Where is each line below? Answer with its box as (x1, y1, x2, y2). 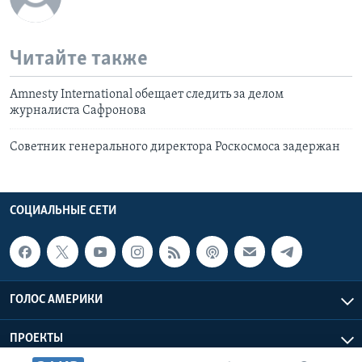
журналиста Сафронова (10, 104, 146, 118)
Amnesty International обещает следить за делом (10, 88, 284, 102)
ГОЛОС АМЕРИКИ (10, 293, 103, 306)
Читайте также (10, 48, 148, 70)
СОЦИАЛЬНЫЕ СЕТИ (10, 204, 116, 218)
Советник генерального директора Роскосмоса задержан (10, 141, 340, 154)
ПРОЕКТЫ (10, 331, 63, 345)
